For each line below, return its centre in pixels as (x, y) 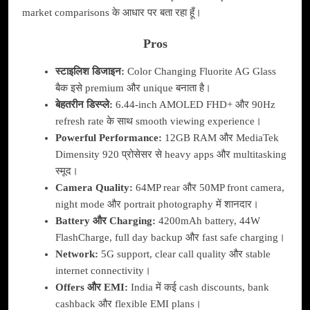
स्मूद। (66, 171)
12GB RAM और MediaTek (220, 138)
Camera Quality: (94, 188)
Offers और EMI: (91, 288)
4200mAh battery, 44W (208, 221)
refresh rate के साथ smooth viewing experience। (158, 121)
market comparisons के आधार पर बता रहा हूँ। (112, 13)
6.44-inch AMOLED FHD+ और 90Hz (194, 105)
